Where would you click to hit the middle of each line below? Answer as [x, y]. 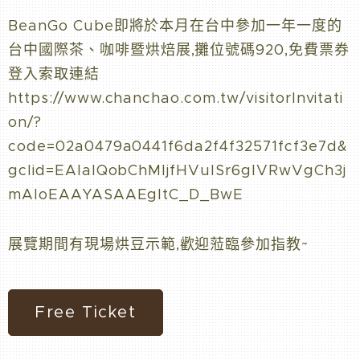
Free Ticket [86, 313]
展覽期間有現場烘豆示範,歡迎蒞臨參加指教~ [159, 245]
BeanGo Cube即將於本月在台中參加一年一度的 [175, 26]
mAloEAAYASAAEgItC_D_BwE [126, 195]
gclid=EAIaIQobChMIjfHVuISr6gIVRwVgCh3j [177, 171]
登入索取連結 [54, 74]
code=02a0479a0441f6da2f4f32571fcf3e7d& [178, 147]
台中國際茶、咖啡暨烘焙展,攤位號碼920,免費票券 [179, 50]
